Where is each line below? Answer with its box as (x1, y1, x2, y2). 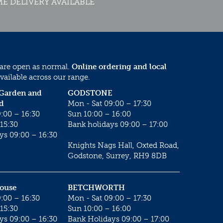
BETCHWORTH (68, 183, 125, 192)
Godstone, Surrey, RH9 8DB (68, 151, 167, 160)
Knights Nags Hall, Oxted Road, (68, 140, 179, 150)
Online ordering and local (72, 62, 167, 72)
